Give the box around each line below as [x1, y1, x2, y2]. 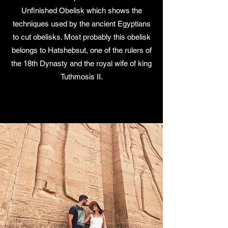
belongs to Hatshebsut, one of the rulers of [11, 46, 152, 54]
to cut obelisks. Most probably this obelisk [12, 33, 151, 41]
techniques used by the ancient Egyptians [12, 19, 151, 28]
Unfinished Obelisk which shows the [21, 6, 142, 15]
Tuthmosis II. [60, 72, 103, 81]
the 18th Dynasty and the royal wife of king [11, 59, 152, 68]
